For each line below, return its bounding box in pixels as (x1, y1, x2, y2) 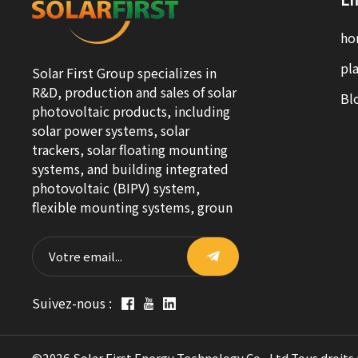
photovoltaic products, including (32, 103, 231, 119)
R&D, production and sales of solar (32, 84, 237, 100)
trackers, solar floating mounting (32, 141, 229, 157)
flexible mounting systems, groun (32, 199, 233, 215)
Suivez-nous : (32, 295, 113, 311)
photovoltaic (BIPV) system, (32, 180, 201, 196)
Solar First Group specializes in (32, 65, 217, 81)
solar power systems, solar (32, 122, 190, 138)
